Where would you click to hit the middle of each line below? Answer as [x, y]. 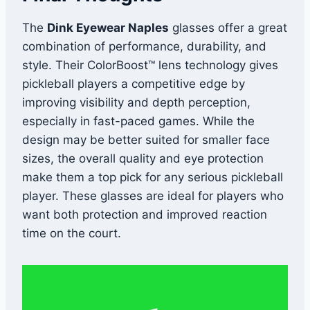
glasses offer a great [228, 28]
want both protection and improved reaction [145, 215]
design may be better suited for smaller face [146, 140]
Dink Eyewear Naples [108, 28]
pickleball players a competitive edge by [134, 84]
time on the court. [72, 234]
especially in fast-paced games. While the [138, 121]
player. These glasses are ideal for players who [153, 196]
